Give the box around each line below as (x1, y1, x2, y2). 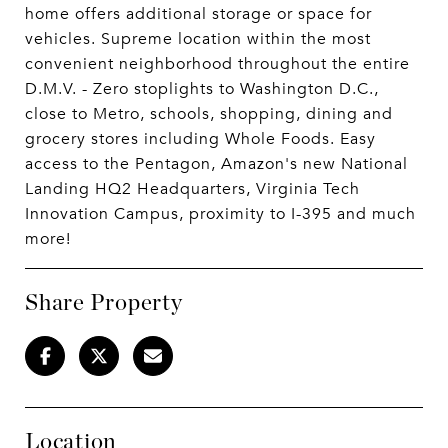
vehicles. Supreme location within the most (25, 28, 371, 50)
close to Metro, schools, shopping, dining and (25, 103, 393, 125)
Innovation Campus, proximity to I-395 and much (25, 203, 416, 225)
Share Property (25, 288, 183, 316)
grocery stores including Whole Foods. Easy (25, 128, 376, 150)
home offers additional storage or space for (25, 3, 372, 25)
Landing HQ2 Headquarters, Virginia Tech (25, 178, 360, 200)
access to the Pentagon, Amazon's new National (25, 153, 408, 175)
